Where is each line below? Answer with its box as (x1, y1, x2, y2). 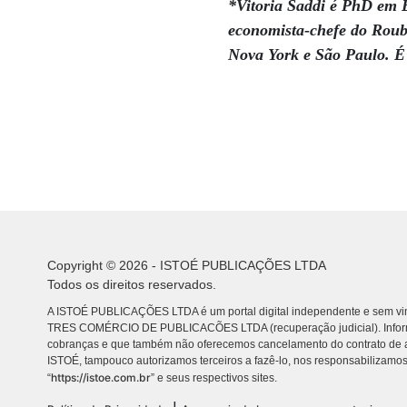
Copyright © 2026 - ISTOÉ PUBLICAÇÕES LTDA (47, 258, 326, 273)
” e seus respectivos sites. (151, 372, 277, 384)
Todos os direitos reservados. (47, 277, 216, 292)
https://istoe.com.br (51, 371, 151, 384)
